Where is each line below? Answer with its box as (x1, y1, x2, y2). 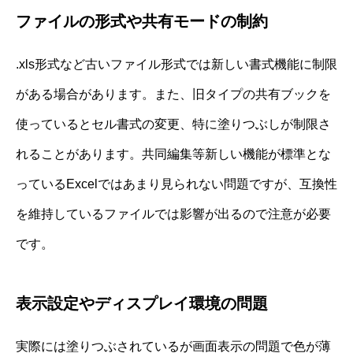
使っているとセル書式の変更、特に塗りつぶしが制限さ (16, 117, 331, 131)
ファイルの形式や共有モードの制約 (16, 12, 268, 30)
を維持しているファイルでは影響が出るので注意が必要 (16, 206, 331, 221)
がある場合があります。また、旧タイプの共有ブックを (16, 87, 331, 101)
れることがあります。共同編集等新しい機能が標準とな (16, 147, 331, 161)
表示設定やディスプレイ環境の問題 (16, 294, 268, 312)
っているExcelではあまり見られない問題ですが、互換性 (16, 176, 337, 191)
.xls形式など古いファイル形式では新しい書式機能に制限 (16, 57, 337, 71)
